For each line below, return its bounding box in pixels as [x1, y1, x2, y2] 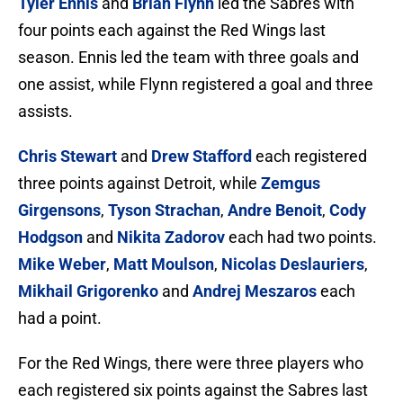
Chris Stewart [18, 147, 117, 166]
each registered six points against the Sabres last [18, 381, 368, 400]
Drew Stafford [151, 147, 252, 166]
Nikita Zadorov [117, 228, 225, 247]
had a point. [18, 309, 102, 328]
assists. [18, 102, 73, 121]
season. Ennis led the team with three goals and [18, 48, 359, 67]
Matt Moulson [113, 255, 214, 274]
